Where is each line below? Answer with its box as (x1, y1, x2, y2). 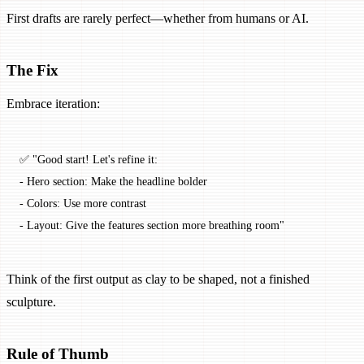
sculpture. (6, 295, 56, 310)
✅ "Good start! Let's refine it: (19, 153, 158, 167)
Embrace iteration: (6, 97, 100, 111)
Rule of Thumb (6, 345, 109, 362)
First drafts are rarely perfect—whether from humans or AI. (6, 11, 309, 26)
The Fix (6, 62, 58, 80)
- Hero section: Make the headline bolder (19, 175, 207, 188)
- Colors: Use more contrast (19, 197, 146, 210)
